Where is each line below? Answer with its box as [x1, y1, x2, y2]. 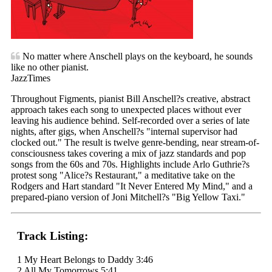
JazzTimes [11, 72, 50, 83]
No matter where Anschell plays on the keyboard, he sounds [20, 50, 253, 61]
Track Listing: [17, 229, 88, 243]
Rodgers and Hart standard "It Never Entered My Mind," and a [11, 180, 253, 191]
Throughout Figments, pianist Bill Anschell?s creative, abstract [11, 93, 250, 104]
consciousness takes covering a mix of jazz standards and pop [11, 148, 246, 158]
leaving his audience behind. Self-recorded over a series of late [11, 115, 250, 126]
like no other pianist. [11, 61, 89, 72]
